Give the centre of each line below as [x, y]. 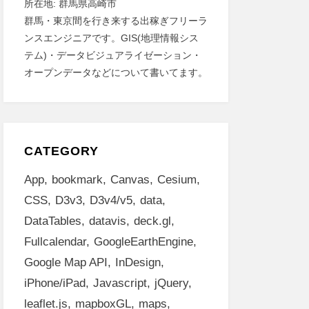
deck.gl [152, 221]
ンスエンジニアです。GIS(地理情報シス [111, 38]
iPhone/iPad [54, 283]
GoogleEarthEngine [143, 242]
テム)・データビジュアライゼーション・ [112, 55]
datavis [107, 221]
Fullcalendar [55, 242]
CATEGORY [61, 151]
